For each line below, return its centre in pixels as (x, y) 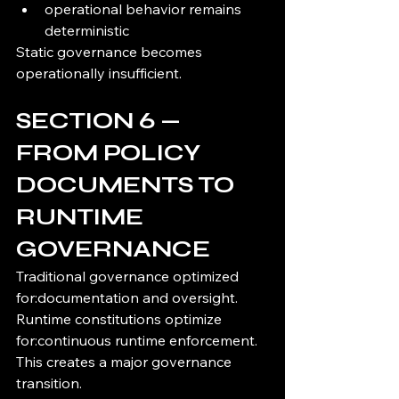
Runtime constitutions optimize (121, 319)
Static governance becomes (111, 52)
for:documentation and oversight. (127, 298)
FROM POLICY (111, 153)
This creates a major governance (126, 362)
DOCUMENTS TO (128, 185)
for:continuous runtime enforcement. (137, 341)
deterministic (87, 31)
